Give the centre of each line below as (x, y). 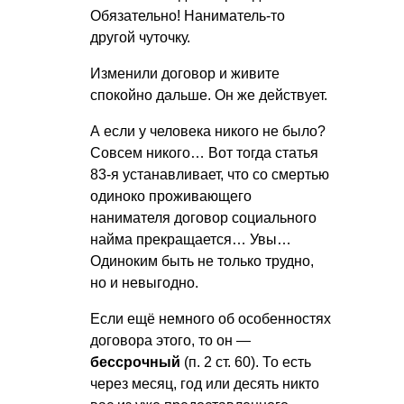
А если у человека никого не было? (208, 132)
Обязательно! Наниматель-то (188, 16)
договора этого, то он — (170, 341)
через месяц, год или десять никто (205, 384)
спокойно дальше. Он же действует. (209, 96)
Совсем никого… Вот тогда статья (204, 153)
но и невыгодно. (144, 283)
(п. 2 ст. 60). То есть (246, 363)
